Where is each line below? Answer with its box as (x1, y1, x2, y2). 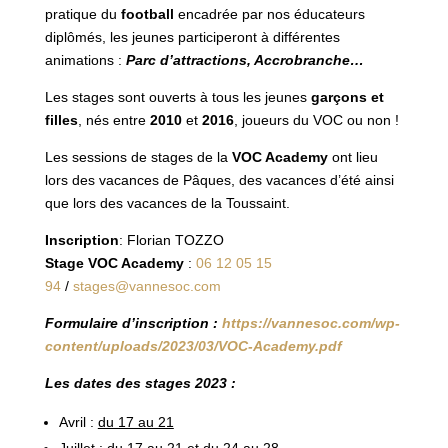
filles (44, 112, 78, 129)
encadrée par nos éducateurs (173, 6, 365, 23)
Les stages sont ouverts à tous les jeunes (44, 89, 311, 106)
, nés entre (77, 112, 150, 129)
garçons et (310, 89, 384, 106)
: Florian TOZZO (118, 232, 224, 249)
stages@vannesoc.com (72, 278, 221, 295)
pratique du (44, 6, 121, 23)
